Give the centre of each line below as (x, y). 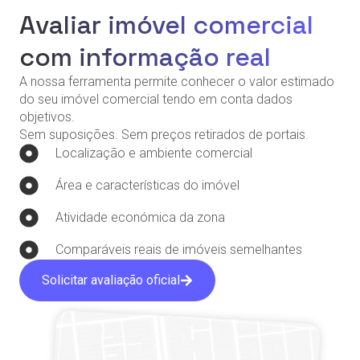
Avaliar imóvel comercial (166, 25)
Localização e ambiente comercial (154, 153)
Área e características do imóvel (147, 186)
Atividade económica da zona (140, 218)
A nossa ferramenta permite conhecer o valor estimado (177, 82)
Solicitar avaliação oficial (111, 280)
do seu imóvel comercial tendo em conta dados (156, 100)
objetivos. (47, 117)
